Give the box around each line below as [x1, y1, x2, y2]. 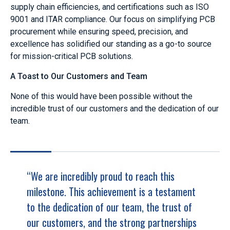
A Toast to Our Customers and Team [10, 71, 147, 81]
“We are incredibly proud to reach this [27, 168, 175, 184]
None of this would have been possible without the [10, 91, 193, 101]
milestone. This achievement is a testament [27, 183, 196, 199]
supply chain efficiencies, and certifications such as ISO [10, 2, 209, 12]
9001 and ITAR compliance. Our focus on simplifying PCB [10, 14, 215, 24]
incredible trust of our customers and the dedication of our [10, 103, 219, 113]
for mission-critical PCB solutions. [10, 51, 133, 61]
